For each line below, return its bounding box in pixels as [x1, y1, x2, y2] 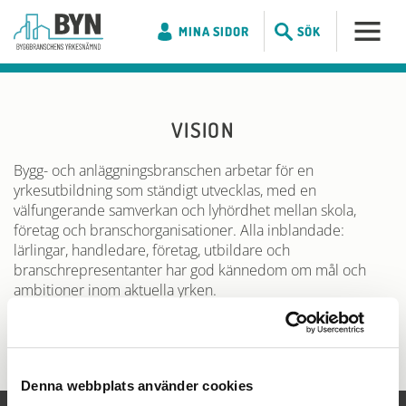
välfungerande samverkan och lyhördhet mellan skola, [14, 200, 356, 220]
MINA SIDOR [179, 24, 249, 39]
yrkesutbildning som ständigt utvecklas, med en [14, 180, 316, 200]
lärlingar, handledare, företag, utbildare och [14, 240, 290, 260]
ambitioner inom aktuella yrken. [14, 280, 217, 300]
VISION [170, 117, 236, 142]
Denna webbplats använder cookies [21, 378, 253, 394]
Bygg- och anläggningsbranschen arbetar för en [14, 160, 314, 180]
